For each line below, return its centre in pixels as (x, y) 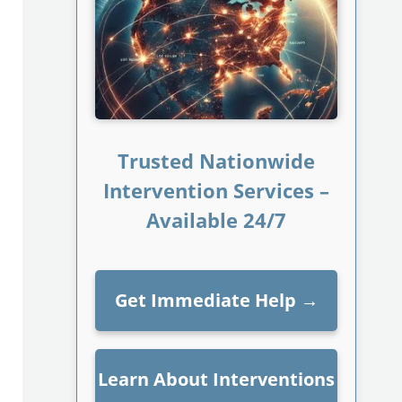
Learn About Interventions (217, 379)
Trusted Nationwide (217, 161)
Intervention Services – (217, 191)
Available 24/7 (217, 220)
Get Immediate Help (205, 300)
